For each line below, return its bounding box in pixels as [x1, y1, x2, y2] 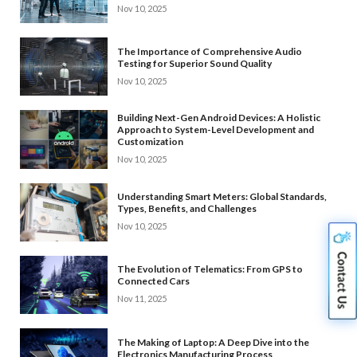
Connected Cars [117, 275, 190, 288]
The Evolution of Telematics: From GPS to [117, 263, 303, 276]
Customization [117, 135, 183, 148]
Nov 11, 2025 [117, 293, 167, 304]
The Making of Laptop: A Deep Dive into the [117, 335, 309, 348]
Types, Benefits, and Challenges [117, 202, 257, 215]
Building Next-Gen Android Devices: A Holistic [117, 112, 320, 124]
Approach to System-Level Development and [117, 124, 314, 136]
